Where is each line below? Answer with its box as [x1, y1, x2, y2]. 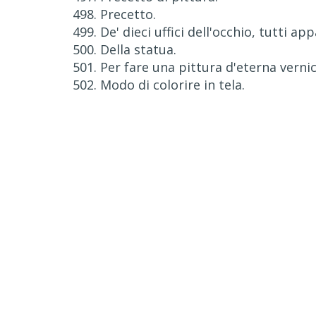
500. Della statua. [73, 41, 176, 58]
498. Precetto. [73, 6, 156, 23]
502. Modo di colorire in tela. [73, 76, 245, 93]
